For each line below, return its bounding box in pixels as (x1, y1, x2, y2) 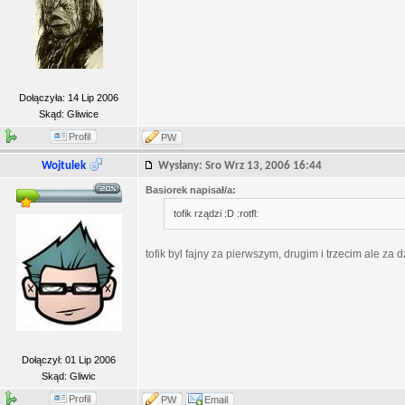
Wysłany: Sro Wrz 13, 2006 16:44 (158, 160, 330, 172)
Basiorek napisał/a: (146, 184, 236, 195)
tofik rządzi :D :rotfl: (174, 208, 259, 219)
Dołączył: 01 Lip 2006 (22, 354, 116, 365)
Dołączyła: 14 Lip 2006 (19, 92, 118, 103)
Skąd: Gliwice (39, 108, 99, 119)
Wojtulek (42, 160, 86, 172)
